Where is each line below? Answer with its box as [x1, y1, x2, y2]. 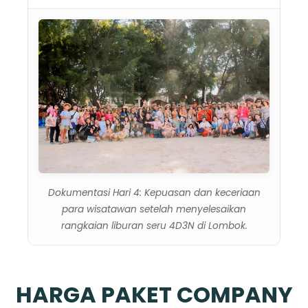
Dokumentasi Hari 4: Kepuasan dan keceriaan [47, 186, 261, 199]
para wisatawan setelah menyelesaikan [62, 202, 246, 216]
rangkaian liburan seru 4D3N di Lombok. [60, 219, 247, 232]
